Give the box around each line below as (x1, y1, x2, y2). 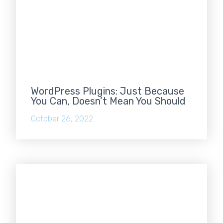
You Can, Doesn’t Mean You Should (31, 95, 186, 107)
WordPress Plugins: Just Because (31, 85, 185, 97)
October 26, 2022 (31, 113, 94, 123)
